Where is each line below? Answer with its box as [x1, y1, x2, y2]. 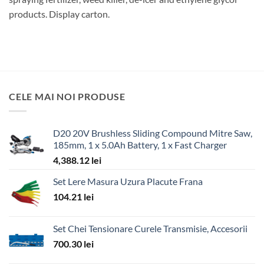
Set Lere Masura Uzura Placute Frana [53, 175, 203, 187]
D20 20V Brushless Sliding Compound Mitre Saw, [53, 127, 252, 138]
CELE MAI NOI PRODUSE [9, 91, 126, 103]
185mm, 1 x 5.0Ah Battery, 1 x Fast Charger [53, 138, 227, 150]
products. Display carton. [9, 8, 110, 19]
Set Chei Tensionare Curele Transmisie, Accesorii [53, 222, 247, 234]
